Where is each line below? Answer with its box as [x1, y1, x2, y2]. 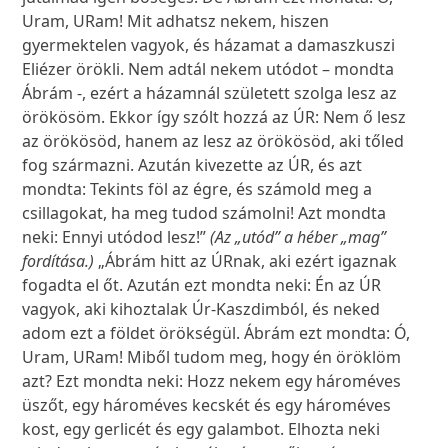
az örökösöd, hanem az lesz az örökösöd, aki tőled [22, 130, 405, 153]
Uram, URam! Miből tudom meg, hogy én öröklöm [22, 346, 402, 369]
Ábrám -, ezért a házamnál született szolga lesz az [22, 82, 398, 105]
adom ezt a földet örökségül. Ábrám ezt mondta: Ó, [22, 322, 411, 345]
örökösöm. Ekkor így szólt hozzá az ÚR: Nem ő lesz [22, 106, 407, 129]
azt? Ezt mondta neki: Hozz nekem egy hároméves [22, 370, 402, 393]
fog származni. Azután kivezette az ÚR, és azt [22, 154, 363, 177]
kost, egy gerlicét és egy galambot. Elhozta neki [22, 418, 381, 441]
